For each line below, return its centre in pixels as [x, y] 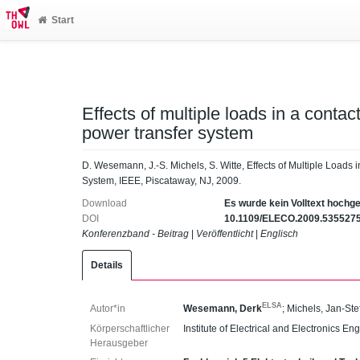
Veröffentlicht [225, 234]
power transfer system [168, 133]
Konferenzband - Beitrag [135, 234]
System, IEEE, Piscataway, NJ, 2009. [162, 180]
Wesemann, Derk [223, 309]
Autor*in [108, 309]
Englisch [279, 234]
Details [107, 265]
